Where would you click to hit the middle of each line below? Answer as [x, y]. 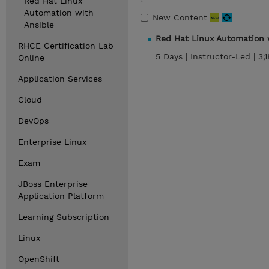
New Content [181, 17]
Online [31, 58]
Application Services [60, 79]
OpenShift [39, 259]
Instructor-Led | [224, 56]
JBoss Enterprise [53, 184]
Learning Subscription [64, 217]
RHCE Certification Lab [66, 46]
